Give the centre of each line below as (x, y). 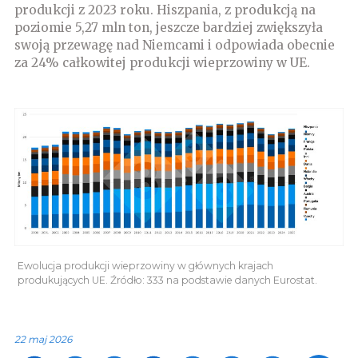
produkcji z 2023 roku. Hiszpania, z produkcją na (165, 10)
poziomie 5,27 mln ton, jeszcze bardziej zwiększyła (169, 27)
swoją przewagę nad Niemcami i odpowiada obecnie (175, 45)
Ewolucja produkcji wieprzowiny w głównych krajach (145, 265)
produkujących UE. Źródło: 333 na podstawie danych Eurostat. (167, 280)
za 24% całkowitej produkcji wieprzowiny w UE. (162, 62)
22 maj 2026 (43, 340)
